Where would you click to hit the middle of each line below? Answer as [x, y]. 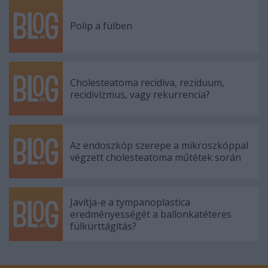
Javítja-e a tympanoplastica [130, 202]
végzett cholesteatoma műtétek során [156, 157]
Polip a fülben [101, 26]
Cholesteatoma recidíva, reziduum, [147, 83]
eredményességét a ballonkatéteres [151, 214]
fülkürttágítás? [103, 226]
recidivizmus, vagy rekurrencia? [140, 95]
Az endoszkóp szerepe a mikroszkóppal [159, 145]
